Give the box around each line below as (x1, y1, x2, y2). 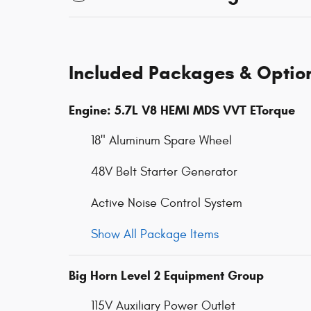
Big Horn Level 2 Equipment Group (69, 268, 264, 283)
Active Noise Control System (91, 196, 242, 210)
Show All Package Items (91, 227, 219, 242)
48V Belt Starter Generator (91, 165, 237, 179)
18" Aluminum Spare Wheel (91, 133, 232, 148)
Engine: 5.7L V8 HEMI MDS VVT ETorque (69, 103, 295, 118)
